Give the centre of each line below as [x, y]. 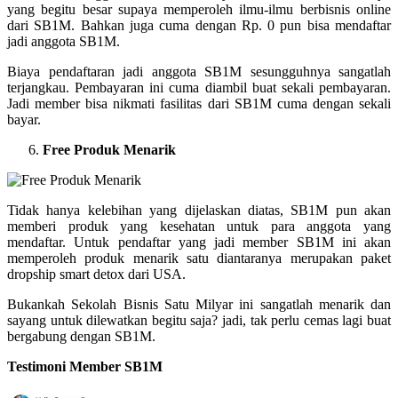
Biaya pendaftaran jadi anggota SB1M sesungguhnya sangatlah [199, 71]
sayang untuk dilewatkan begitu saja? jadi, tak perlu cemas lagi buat [199, 320]
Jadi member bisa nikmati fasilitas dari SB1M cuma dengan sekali [199, 103]
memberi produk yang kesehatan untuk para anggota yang [199, 226]
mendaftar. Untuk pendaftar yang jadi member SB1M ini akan [199, 242]
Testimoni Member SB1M [85, 366]
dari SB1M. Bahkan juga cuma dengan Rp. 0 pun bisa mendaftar [199, 25]
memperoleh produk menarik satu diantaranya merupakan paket [199, 258]
